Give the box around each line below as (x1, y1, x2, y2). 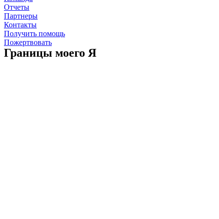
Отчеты (4, 3, 29, 11)
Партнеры (4, 12, 38, 20)
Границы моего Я (4, 46, 96, 59)
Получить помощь (4, 29, 65, 38)
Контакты (4, 21, 37, 29)
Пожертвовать (4, 38, 52, 46)
